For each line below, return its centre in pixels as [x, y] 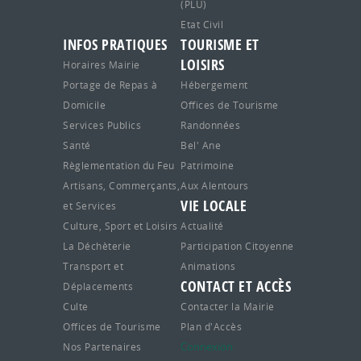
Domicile [84, 105]
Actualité [202, 226]
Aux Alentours [215, 186]
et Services [90, 206]
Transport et [93, 266]
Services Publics [102, 125]
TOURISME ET [220, 45]
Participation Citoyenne [237, 246]
